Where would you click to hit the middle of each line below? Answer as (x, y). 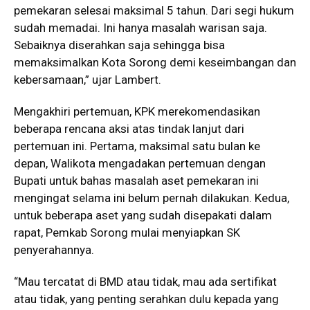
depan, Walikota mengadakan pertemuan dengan (140, 163)
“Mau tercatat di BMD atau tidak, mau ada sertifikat (145, 282)
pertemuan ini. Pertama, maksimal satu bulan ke (137, 146)
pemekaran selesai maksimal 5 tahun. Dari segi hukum (154, 10)
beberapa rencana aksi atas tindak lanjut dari (129, 129)
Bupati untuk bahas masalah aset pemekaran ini (136, 181)
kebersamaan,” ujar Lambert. (88, 80)
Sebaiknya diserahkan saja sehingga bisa (119, 45)
